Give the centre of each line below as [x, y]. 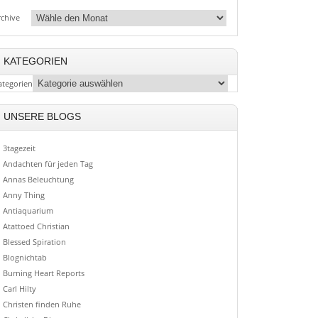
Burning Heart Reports [43, 273]
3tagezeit [19, 148]
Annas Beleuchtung [38, 180]
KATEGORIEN [35, 61]
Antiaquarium [28, 211]
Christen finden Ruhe [42, 305]
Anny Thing [23, 195]
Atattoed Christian [36, 226]
